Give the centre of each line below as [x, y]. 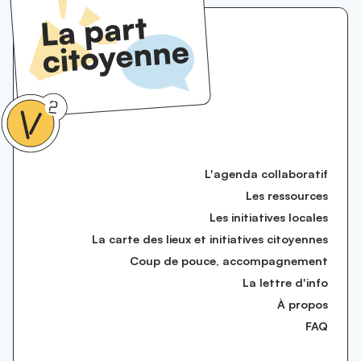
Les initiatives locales [269, 217]
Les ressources [287, 195]
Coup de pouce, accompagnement [229, 261]
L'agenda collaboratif [266, 174]
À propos [303, 304]
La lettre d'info [285, 282]
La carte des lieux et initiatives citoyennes [210, 239]
